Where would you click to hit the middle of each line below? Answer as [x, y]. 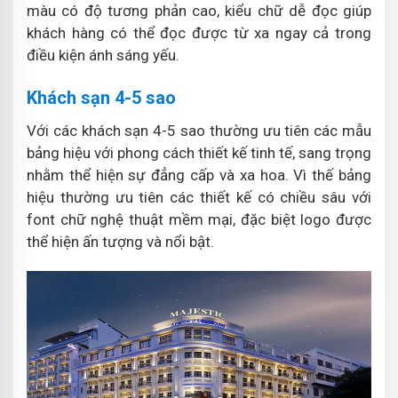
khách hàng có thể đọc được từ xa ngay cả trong [199, 32]
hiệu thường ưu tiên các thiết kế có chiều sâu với [199, 197]
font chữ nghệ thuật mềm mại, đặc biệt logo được [199, 219]
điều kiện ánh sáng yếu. [105, 55]
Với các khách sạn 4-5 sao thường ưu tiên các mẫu [199, 130]
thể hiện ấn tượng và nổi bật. [120, 241]
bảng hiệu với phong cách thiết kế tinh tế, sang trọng [199, 152]
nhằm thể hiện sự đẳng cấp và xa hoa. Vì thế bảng [199, 175]
